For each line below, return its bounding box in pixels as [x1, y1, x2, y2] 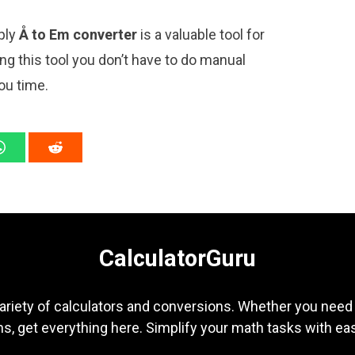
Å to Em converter [19, 26, 137, 44]
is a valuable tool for [137, 26, 265, 44]
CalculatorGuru [99, 245, 256, 273]
